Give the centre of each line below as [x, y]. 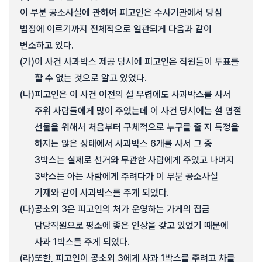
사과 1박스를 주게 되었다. [82, 242]
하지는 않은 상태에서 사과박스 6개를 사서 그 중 [123, 144]
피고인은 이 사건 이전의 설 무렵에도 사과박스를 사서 [133, 94]
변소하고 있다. [47, 45]
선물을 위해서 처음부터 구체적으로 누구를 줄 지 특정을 [137, 127]
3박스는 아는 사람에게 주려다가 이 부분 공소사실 [126, 176]
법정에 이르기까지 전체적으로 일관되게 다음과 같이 [116, 29]
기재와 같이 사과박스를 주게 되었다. [102, 193]
